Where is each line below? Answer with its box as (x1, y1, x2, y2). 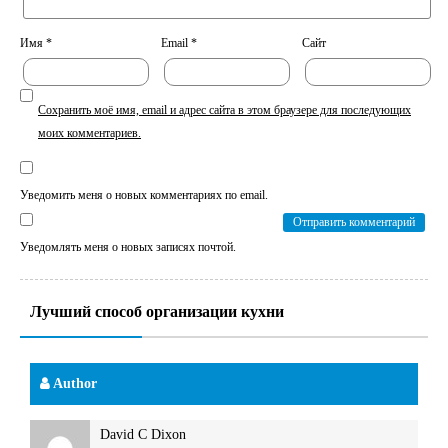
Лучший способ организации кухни (30, 302, 284, 321)
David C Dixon (100, 426, 186, 442)
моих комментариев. (38, 126, 141, 141)
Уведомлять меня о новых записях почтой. (20, 240, 236, 255)
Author (50, 375, 97, 391)
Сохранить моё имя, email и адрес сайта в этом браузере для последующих (38, 103, 411, 118)
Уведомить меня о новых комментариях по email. (20, 188, 268, 203)
